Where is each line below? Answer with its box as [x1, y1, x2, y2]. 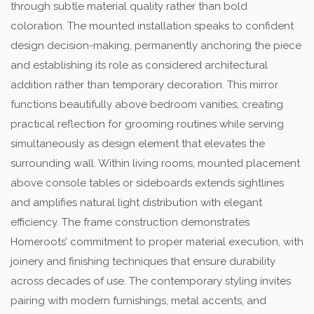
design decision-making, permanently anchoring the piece [11, 39, 301, 52]
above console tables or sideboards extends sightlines [11, 176, 284, 189]
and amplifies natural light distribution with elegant [11, 196, 262, 209]
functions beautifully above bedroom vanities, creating [11, 97, 283, 111]
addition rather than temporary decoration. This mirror [11, 78, 278, 91]
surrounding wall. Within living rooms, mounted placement [11, 156, 300, 170]
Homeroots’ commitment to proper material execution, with [11, 235, 303, 248]
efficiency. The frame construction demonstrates [11, 215, 250, 228]
